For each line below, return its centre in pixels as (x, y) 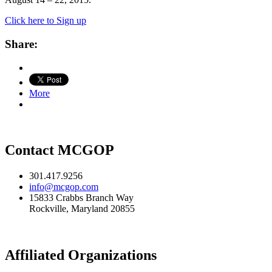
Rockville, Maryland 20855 (82, 209)
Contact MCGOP (59, 150)
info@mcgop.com (64, 187)
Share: (21, 44)
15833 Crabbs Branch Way (81, 198)
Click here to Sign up (46, 21)
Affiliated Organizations (81, 255)
